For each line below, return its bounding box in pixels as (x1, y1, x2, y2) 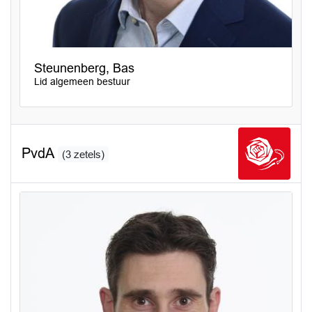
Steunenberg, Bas (34, 61, 134, 75)
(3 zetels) (62, 148, 104, 161)
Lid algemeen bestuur (34, 76, 130, 87)
